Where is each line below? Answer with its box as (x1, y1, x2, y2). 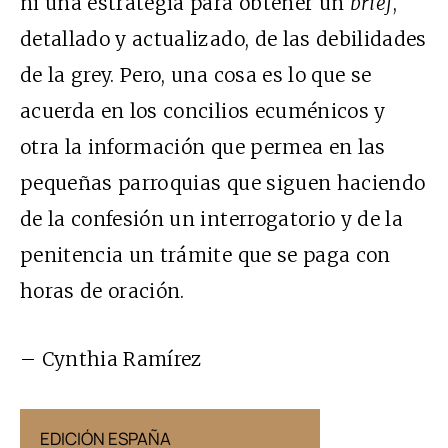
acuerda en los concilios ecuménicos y (20, 99, 386, 124)
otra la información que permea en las (20, 135, 386, 160)
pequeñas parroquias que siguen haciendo (20, 171, 426, 196)
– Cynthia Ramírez (20, 347, 202, 372)
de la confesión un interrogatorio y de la (20, 207, 404, 232)
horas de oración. (20, 279, 185, 304)
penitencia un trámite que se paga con (20, 243, 391, 268)
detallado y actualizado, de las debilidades (20, 27, 427, 52)
